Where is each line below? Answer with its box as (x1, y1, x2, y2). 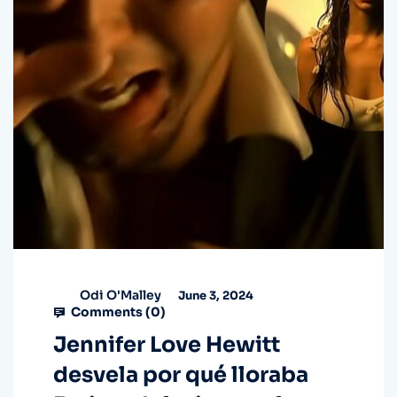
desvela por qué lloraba (53, 362, 308, 389)
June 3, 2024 (175, 287, 253, 303)
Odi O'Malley (80, 286, 161, 303)
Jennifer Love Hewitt (53, 331, 280, 359)
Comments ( (68, 304, 151, 321)
